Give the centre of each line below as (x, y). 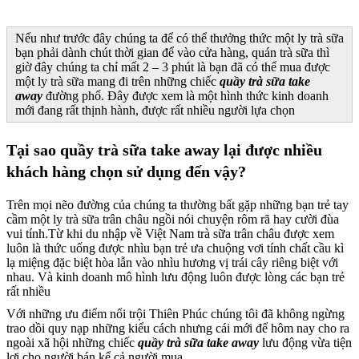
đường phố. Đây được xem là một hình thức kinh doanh (186, 95)
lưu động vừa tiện (305, 343)
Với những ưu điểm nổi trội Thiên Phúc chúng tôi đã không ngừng (175, 314)
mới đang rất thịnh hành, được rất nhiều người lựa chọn (155, 110)
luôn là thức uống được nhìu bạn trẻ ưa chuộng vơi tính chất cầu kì (175, 248)
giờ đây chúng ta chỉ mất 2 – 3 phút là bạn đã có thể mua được (173, 67)
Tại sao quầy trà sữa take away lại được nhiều (164, 149)
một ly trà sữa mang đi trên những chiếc (117, 81)
